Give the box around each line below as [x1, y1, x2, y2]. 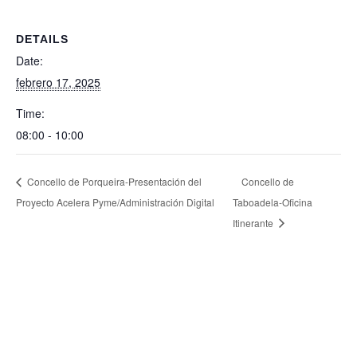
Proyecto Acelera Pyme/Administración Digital [16, 194, 214, 209]
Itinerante [233, 215, 276, 229]
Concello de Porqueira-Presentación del [25, 174, 202, 188]
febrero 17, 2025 [16, 74, 100, 90]
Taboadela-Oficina [233, 194, 312, 209]
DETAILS [16, 33, 69, 45]
